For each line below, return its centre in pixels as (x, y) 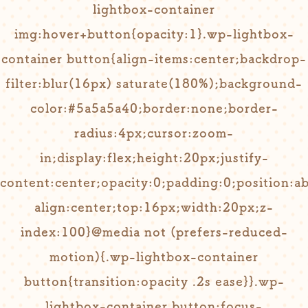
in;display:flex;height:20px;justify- (154, 157)
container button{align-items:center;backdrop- (154, 58)
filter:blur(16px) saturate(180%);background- (154, 83)
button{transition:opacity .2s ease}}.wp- (154, 281)
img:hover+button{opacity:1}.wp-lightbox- (154, 34)
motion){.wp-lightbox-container (154, 256)
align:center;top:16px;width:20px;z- (154, 207)
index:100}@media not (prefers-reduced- (154, 232)
